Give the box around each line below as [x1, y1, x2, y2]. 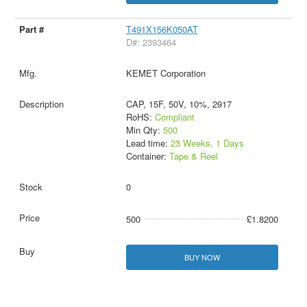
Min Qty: [125, 123, 163, 137]
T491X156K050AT [125, 23, 198, 36]
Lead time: [125, 136, 171, 150]
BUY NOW [184, 251, 220, 263]
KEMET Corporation [125, 66, 206, 80]
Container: [125, 149, 169, 163]
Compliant [154, 110, 195, 124]
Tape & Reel [169, 149, 218, 163]
